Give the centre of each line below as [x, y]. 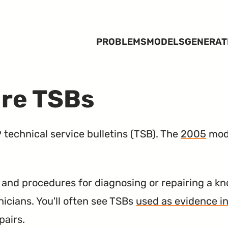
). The [166, 134]
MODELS [165, 42]
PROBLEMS [121, 42]
